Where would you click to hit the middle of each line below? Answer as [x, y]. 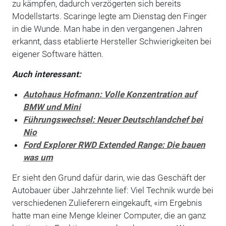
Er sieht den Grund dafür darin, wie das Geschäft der [109, 177]
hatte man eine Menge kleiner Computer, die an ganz [109, 215]
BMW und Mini [52, 107]
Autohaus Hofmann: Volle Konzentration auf [110, 94]
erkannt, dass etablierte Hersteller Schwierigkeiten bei [111, 41]
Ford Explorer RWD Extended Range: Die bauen [114, 145]
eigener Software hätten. [59, 54]
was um [38, 157]
